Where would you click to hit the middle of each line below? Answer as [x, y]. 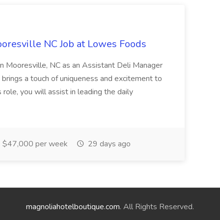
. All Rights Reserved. [157, 207]
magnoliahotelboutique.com [73, 207]
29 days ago [108, 144]
